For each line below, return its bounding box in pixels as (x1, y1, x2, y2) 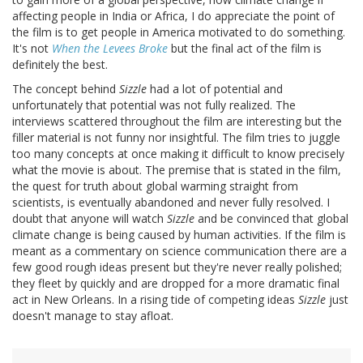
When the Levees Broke (52, 40, 168, 56)
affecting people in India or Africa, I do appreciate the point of (12, 7, 335, 23)
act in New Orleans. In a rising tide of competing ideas (12, 291, 298, 307)
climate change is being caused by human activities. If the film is (12, 226, 346, 242)
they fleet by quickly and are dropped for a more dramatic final (12, 275, 340, 291)
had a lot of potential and (147, 80, 283, 96)
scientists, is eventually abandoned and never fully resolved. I (12, 194, 330, 210)
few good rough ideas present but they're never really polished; (12, 258, 342, 275)
